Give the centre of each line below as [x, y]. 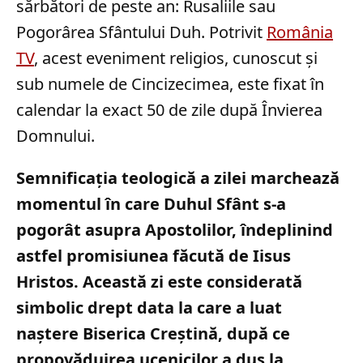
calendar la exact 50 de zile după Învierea [169, 110]
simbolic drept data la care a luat [149, 307]
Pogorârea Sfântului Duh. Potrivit [141, 32]
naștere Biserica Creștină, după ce [153, 333]
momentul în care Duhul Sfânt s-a [151, 204]
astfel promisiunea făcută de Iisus [154, 256]
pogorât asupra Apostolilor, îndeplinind [175, 230]
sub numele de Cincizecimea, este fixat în [170, 84]
